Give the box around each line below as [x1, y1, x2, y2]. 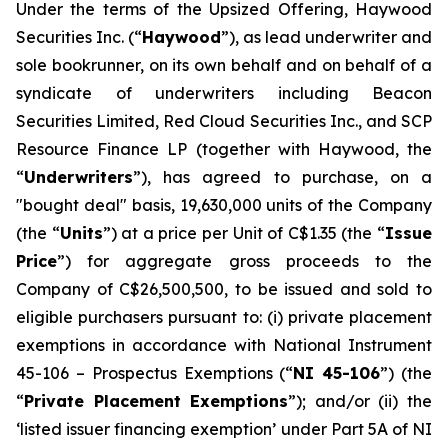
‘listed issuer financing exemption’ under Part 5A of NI [16, 419, 432, 439]
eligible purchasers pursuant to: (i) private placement [16, 307, 432, 327]
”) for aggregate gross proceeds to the [57, 251, 432, 271]
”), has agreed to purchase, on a [133, 167, 432, 187]
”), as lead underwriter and [221, 27, 432, 47]
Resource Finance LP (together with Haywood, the [16, 139, 432, 159]
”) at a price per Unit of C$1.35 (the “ [102, 223, 386, 243]
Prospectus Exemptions [91, 363, 280, 383]
